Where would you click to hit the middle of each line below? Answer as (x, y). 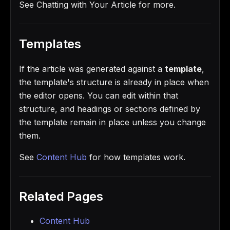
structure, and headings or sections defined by (110, 109)
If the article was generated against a (92, 69)
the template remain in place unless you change (112, 122)
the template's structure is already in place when (114, 82)
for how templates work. (136, 157)
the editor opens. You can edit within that (99, 95)
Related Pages (61, 196)
